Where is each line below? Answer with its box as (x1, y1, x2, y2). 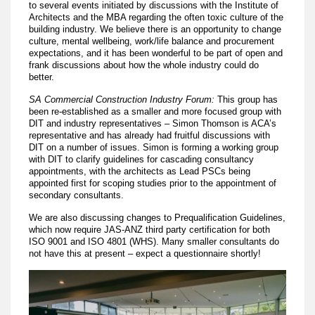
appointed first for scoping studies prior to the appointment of (29, 177, 277, 188)
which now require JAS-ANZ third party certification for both (29, 224, 271, 235)
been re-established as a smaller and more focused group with (29, 105, 282, 117)
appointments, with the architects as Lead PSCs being (29, 165, 251, 176)
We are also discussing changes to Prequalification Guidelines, (29, 212, 286, 223)
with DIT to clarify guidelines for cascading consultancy (29, 153, 255, 165)
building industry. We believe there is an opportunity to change (29, 23, 282, 34)
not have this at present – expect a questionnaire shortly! (29, 247, 262, 259)
